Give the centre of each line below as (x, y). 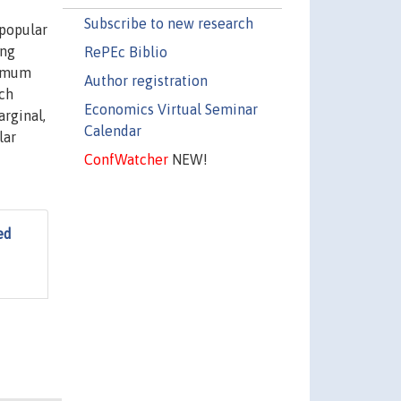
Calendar (112, 130)
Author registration (145, 80)
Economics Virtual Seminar (171, 109)
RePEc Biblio (125, 51)
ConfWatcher (126, 159)
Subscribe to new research (168, 23)
